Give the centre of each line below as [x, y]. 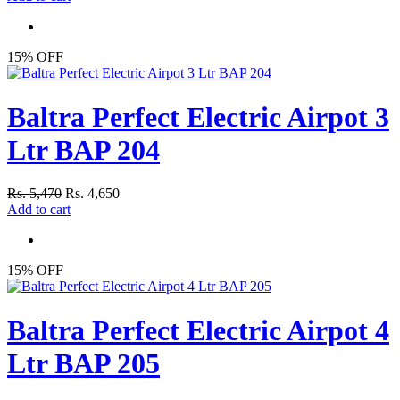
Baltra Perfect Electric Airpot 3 [198, 117]
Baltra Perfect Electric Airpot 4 [198, 330]
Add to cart [39, 210]
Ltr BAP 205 [83, 363]
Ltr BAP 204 [83, 150]
